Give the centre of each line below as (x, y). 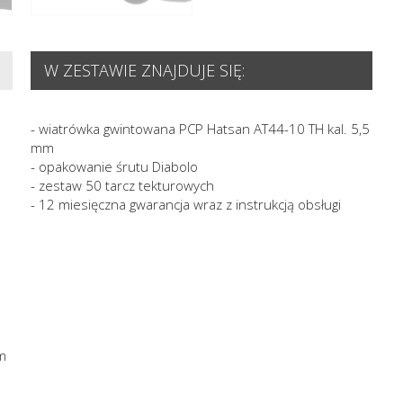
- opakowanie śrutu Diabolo (114, 166)
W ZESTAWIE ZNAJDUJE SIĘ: (144, 70)
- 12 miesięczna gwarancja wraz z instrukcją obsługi (185, 204)
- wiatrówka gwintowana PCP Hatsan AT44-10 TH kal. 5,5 (200, 128)
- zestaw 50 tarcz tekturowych (122, 185)
